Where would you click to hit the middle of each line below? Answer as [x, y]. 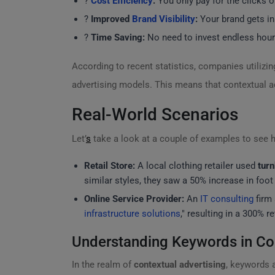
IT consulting [227, 199]
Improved [111, 19]
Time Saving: [118, 37]
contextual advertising [180, 265]
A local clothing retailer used [196, 166]
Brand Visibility [164, 19]
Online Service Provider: [134, 199]
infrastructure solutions [132, 214]
